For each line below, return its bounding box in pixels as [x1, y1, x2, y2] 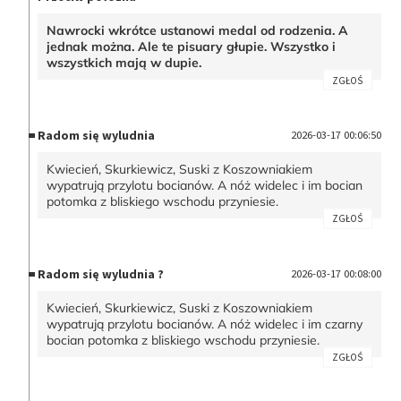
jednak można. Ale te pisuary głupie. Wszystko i [47, 38, 337, 55]
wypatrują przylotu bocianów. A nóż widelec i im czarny [47, 315, 363, 332]
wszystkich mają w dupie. [47, 55, 206, 72]
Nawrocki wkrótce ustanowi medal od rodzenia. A [47, 22, 349, 39]
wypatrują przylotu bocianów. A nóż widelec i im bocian [47, 177, 363, 194]
